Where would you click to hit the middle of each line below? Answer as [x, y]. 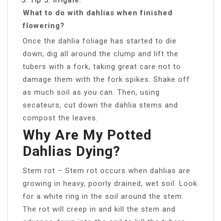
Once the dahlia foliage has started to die [100, 41]
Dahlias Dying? [72, 151]
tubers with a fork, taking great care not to [102, 66]
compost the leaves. [60, 118]
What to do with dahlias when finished [98, 13]
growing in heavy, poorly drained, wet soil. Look [110, 183]
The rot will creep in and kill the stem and [99, 209]
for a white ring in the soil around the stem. [103, 196]
